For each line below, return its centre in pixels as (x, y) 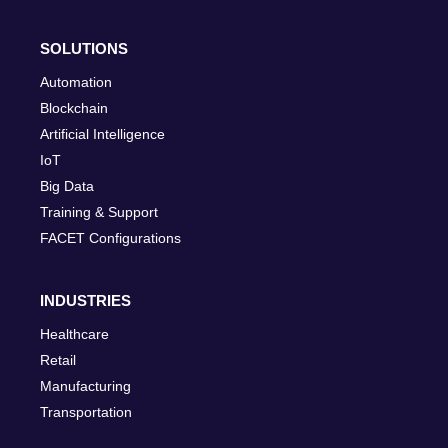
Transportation (86, 411)
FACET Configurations (110, 237)
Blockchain (74, 107)
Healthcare (74, 333)
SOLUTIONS (84, 48)
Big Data (67, 185)
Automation (76, 81)
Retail (58, 359)
